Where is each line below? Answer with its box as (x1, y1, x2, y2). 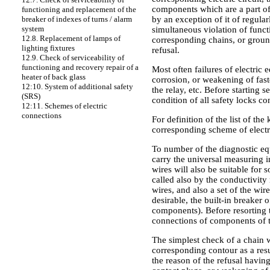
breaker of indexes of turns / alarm (22, 14, 132, 24)
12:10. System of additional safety (22, 82, 133, 91)
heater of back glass (22, 72, 86, 81)
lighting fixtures (22, 43, 75, 52)
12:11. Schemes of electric (22, 101, 107, 110)
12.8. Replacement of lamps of (22, 34, 121, 43)
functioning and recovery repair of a (22, 63, 139, 72)
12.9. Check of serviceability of (22, 53, 124, 62)
